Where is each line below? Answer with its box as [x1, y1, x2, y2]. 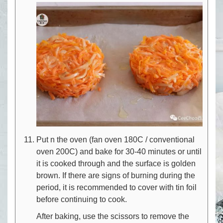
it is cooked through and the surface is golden [36, 159, 196, 168]
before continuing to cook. [36, 195, 127, 204]
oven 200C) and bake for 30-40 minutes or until [36, 147, 202, 156]
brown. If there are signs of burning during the [36, 171, 195, 180]
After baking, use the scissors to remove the [36, 212, 189, 221]
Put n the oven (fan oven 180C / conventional [36, 135, 195, 144]
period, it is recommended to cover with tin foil [36, 183, 197, 192]
